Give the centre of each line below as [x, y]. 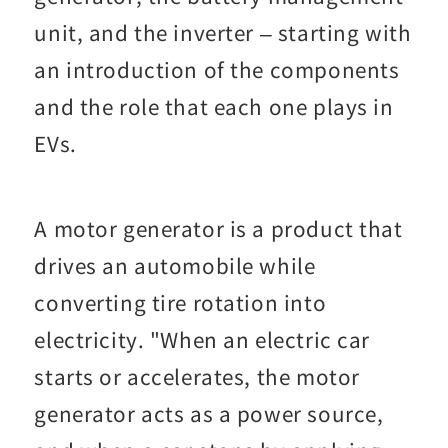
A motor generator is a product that [218, 227]
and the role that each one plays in [214, 105]
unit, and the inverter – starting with [223, 31]
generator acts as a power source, [209, 412]
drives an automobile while [175, 264]
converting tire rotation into [180, 301]
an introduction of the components [217, 68]
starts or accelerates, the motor [197, 375]
